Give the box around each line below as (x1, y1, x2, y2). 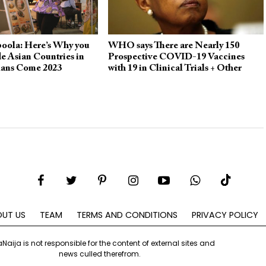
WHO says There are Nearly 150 (107, 40, 239, 50)
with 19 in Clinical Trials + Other (107, 63, 242, 73)
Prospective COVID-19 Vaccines (107, 52, 245, 62)
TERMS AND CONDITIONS (77, 208, 178, 221)
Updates (107, 74, 141, 84)
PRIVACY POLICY (192, 208, 258, 221)
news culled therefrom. (59, 248, 141, 259)
